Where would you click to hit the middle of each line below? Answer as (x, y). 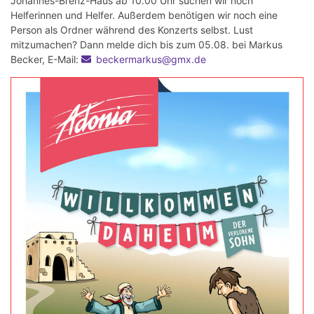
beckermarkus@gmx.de (151, 60)
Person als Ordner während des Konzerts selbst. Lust (132, 30)
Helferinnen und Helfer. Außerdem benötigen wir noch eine (144, 15)
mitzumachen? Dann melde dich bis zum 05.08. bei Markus (146, 45)
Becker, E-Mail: (46, 60)
